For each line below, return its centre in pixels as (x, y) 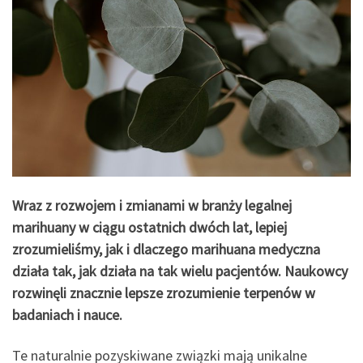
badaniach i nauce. (67, 315)
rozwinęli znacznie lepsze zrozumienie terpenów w (164, 293)
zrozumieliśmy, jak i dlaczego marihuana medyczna (166, 250)
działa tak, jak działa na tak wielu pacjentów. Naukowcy (180, 271)
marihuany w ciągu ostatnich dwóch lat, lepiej (149, 228)
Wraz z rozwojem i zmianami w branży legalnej (152, 206)
